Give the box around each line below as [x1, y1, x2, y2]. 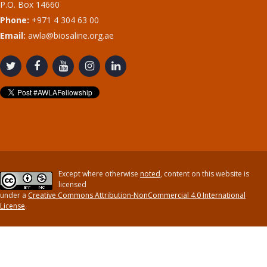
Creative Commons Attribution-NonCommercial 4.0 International [28, 190, 246, 200]
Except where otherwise [58, 169, 140, 179]
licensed [58, 179, 86, 190]
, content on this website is [160, 169, 249, 179]
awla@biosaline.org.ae [26, 30, 114, 41]
